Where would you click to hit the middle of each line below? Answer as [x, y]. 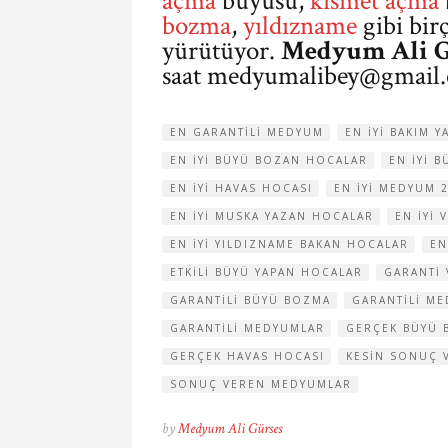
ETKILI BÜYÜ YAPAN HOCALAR [266, 272]
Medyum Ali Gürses [230, 428]
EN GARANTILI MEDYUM [247, 132]
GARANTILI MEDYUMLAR [247, 328]
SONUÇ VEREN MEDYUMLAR [261, 384]
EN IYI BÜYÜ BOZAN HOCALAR [269, 160]
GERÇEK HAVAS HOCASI [247, 356]
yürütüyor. [221, 50]
